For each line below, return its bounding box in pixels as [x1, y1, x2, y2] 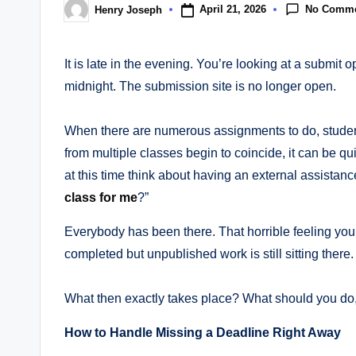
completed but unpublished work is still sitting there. [64, 247, 354, 261]
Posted [64, 8, 98, 21]
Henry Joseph [95, 3, 162, 16]
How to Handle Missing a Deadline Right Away [64, 326, 341, 340]
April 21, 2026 [199, 3, 266, 16]
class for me [64, 191, 137, 205]
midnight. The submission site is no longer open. [64, 79, 336, 94]
